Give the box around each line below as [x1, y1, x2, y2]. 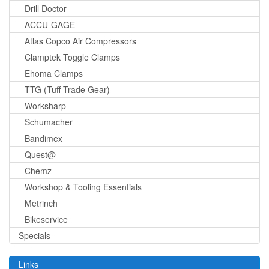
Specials [19, 229, 50, 242]
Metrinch [25, 197, 58, 210]
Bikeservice [25, 213, 68, 226]
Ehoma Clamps [25, 67, 83, 80]
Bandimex [25, 132, 62, 145]
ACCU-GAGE [25, 19, 75, 31]
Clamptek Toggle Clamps [25, 51, 120, 64]
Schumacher [25, 116, 73, 128]
